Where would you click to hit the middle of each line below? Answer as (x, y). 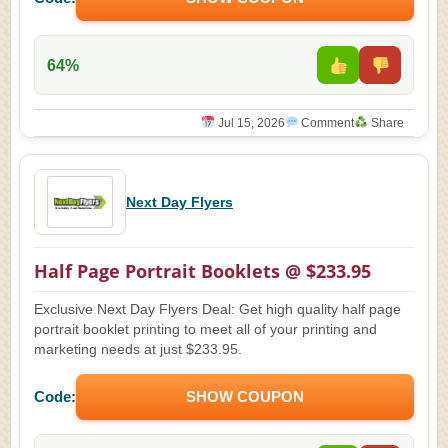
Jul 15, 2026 (249, 123)
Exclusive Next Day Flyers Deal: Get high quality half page (217, 309)
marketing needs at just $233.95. (138, 349)
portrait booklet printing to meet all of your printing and (205, 329)
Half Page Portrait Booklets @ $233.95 (202, 271)
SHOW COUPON (245, 396)
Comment (326, 123)
